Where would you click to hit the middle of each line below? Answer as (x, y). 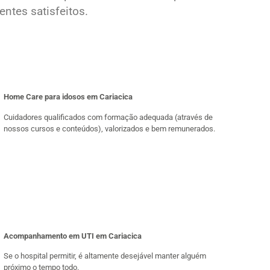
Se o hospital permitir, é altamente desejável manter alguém (105, 256)
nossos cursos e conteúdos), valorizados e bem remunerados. (109, 128)
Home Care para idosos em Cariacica (68, 97)
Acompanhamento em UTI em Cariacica (73, 236)
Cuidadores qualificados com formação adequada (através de (108, 117)
